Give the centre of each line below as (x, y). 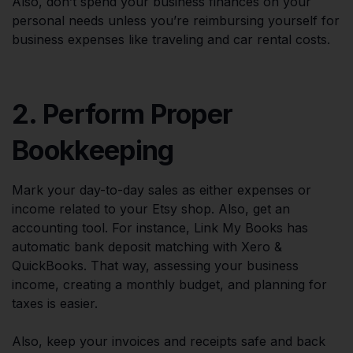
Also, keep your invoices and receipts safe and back (169, 341)
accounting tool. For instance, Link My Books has (160, 227)
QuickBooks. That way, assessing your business (155, 265)
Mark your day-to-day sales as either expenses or (162, 190)
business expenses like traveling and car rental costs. (171, 39)
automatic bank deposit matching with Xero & (147, 246)
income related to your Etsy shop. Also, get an (151, 208)
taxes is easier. (55, 303)
